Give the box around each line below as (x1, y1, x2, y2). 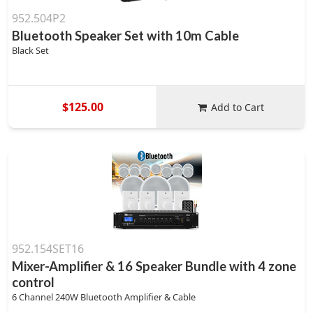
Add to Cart (211, 100, 265, 114)
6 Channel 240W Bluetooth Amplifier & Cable (12, 291, 196, 303)
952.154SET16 (12, 241, 84, 256)
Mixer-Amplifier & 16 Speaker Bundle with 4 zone (12, 259, 296, 274)
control (12, 275, 54, 290)
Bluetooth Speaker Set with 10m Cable (12, 28, 239, 43)
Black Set (12, 44, 49, 57)
